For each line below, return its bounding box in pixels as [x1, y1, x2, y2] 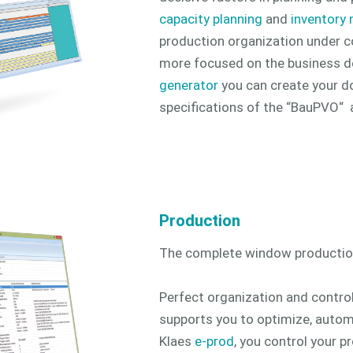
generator [159, 77, 218, 94]
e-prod [195, 333, 234, 350]
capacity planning [159, 11, 262, 28]
